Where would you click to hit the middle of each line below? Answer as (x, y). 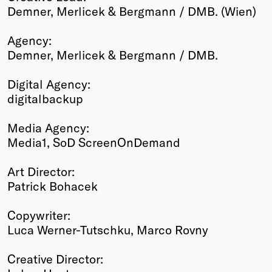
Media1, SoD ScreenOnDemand (94, 142)
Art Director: (41, 171)
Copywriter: (39, 215)
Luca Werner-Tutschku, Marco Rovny (108, 229)
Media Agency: (48, 127)
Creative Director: (55, 258)
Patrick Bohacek (53, 185)
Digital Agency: (49, 83)
